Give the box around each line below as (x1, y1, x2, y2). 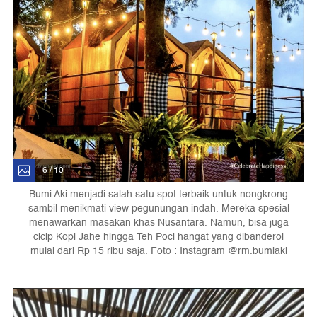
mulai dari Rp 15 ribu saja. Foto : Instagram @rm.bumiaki (30, 243, 287, 260)
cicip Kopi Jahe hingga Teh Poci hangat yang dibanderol (33, 229, 284, 246)
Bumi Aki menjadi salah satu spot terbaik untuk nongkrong (29, 186, 288, 203)
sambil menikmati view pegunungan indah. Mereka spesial (28, 200, 289, 217)
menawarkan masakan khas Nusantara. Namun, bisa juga (28, 214, 289, 231)
